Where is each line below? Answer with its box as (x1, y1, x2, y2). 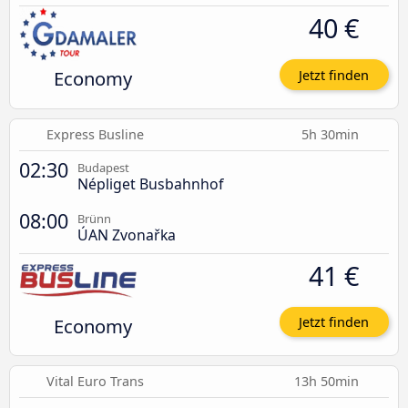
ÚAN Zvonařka (77, 224, 176, 245)
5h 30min (301, 125, 362, 143)
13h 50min (294, 372, 362, 391)
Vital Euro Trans (46, 372, 145, 391)
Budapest (77, 158, 129, 176)
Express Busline (46, 125, 145, 143)
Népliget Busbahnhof (77, 173, 223, 194)
